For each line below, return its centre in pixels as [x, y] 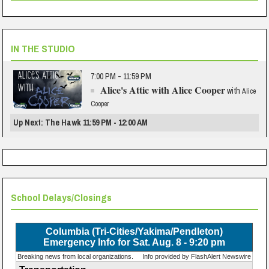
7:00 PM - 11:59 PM [121, 76]
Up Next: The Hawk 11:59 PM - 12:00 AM [81, 122]
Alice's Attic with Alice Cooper [163, 90]
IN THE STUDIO [43, 48]
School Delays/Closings [62, 197]
